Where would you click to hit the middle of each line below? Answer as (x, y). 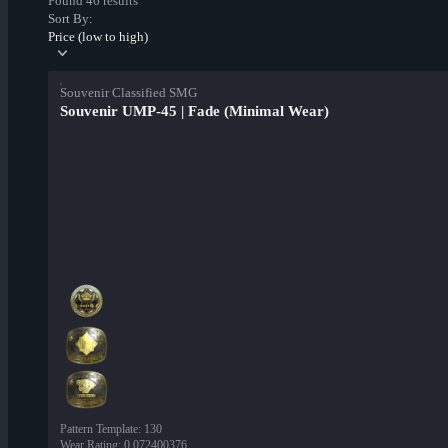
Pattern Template (99, 429)
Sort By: (70, 19)
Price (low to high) (98, 37)
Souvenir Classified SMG (128, 93)
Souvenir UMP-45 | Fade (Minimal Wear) (194, 111)
